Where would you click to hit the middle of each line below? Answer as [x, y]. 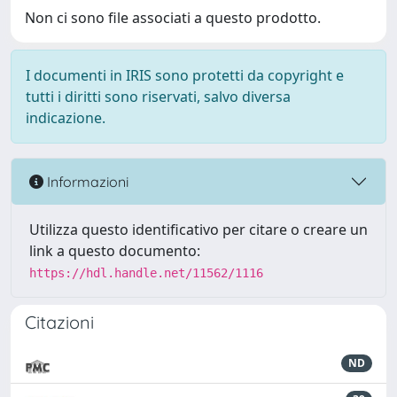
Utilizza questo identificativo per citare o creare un [198, 230]
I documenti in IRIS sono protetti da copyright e [185, 75]
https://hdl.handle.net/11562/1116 [146, 273]
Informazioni [86, 181]
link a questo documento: [115, 251]
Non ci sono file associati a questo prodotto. [173, 18]
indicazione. [66, 118]
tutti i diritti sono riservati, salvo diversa [158, 97]
